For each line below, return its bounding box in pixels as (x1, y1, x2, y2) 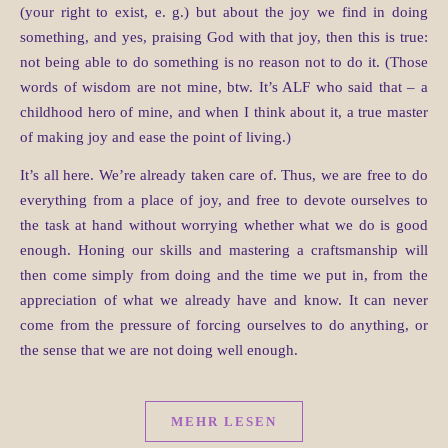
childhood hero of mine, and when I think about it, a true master (20, 104, 428, 121)
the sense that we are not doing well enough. (20, 342, 298, 359)
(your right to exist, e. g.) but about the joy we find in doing (20, 4, 428, 21)
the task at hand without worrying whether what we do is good (20, 217, 428, 234)
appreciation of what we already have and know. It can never (20, 292, 428, 309)
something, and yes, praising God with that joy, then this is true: (20, 29, 428, 46)
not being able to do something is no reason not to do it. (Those (20, 54, 428, 71)
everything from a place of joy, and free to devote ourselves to (20, 192, 428, 209)
